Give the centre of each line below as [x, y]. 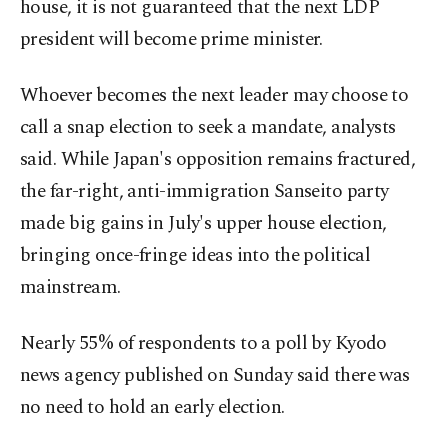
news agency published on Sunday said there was [215, 376]
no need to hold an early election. [152, 408]
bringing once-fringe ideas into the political [195, 256]
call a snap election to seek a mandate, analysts [208, 128]
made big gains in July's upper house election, [203, 224]
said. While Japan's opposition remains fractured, [218, 160]
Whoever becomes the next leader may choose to [214, 96]
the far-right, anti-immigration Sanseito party [204, 192]
